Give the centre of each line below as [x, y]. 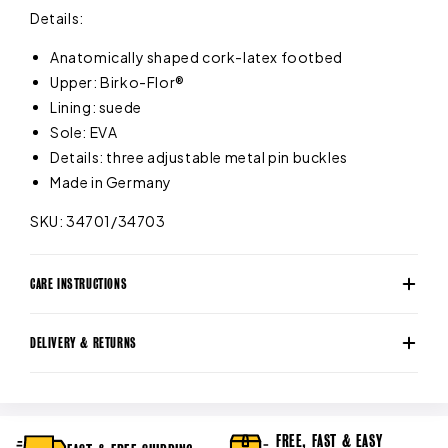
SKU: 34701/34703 [98, 221]
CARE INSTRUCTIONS [79, 284]
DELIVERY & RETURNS [83, 343]
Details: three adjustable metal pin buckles [199, 157]
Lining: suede [96, 107]
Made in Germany [111, 182]
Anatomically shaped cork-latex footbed [196, 57]
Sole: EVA [84, 132]
